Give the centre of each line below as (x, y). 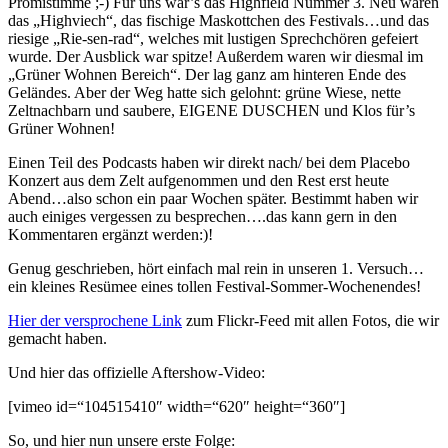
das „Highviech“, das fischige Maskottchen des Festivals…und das (218, 21)
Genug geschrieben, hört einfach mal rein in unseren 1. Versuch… (216, 269)
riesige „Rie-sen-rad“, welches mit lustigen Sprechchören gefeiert (213, 39)
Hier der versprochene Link (95, 321)
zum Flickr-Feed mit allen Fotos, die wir (310, 321)
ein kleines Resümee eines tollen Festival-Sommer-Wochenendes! (214, 287)
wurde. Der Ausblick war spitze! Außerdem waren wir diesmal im (215, 57)
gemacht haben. (57, 339)
